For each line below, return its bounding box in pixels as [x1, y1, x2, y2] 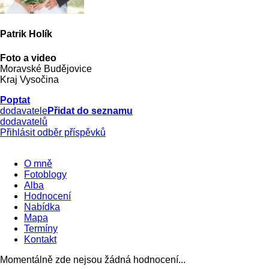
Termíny [24, 223, 58, 234]
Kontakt [24, 234, 56, 244]
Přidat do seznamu [47, 105, 133, 116]
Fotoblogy [24, 169, 67, 180]
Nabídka [24, 201, 60, 212]
